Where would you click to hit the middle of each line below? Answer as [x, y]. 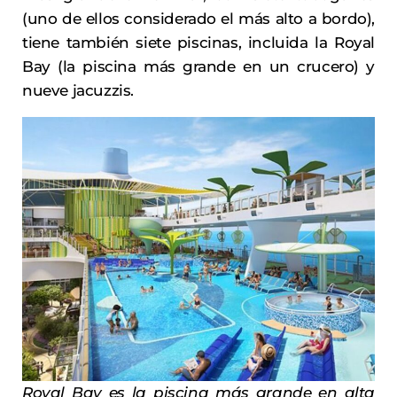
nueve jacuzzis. [78, 90]
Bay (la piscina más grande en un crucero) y [198, 66]
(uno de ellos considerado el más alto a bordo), [198, 18]
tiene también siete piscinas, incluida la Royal [198, 42]
